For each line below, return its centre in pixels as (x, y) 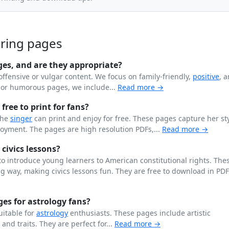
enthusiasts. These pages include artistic (139, 213)
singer (21, 119)
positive (206, 77)
